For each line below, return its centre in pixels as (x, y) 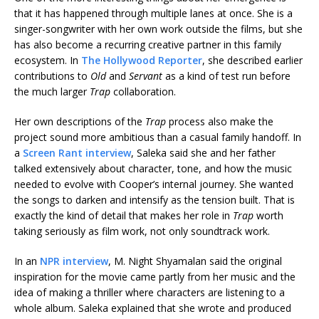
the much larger (52, 91)
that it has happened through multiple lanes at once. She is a (153, 13)
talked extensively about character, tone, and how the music (153, 168)
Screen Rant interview (77, 153)
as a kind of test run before (226, 76)
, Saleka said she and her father (203, 153)
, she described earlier (252, 60)
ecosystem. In (48, 60)
